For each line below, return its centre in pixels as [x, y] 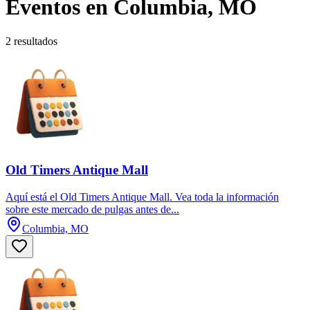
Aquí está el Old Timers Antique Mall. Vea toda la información [142, 197]
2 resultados [31, 41]
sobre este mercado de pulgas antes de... [92, 210]
